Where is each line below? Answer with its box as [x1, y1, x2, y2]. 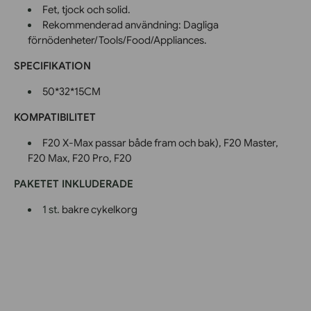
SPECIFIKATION [14, 59, 91, 72]
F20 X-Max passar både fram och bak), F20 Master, [42, 136, 278, 149]
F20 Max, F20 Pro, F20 [28, 151, 132, 165]
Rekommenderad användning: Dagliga [42, 18, 219, 31]
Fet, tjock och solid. [42, 3, 131, 16]
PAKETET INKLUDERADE [14, 177, 133, 190]
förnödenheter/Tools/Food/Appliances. [28, 33, 207, 47]
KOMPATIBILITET [14, 110, 96, 124]
